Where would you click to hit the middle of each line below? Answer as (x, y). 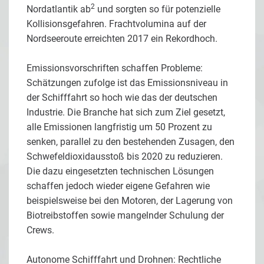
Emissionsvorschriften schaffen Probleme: (115, 68)
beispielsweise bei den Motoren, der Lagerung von (130, 200)
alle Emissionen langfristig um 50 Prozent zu (119, 127)
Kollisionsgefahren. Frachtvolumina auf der (116, 24)
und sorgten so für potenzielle (158, 9)
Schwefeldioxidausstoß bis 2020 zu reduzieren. (125, 156)
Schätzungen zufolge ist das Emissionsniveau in (127, 82)
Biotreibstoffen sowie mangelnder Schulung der (125, 215)
